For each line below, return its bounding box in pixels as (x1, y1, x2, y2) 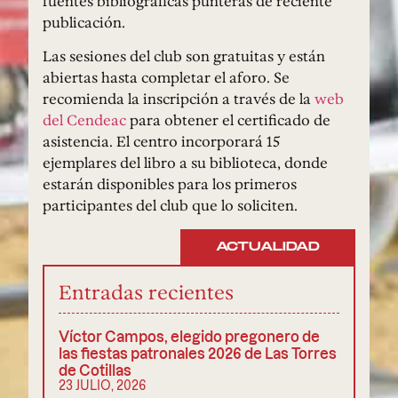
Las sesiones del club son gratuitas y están (43, 45, 325, 68)
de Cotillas (59, 361, 131, 378)
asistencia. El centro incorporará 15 (43, 131, 280, 153)
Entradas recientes (59, 276, 234, 306)
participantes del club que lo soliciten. (43, 195, 298, 217)
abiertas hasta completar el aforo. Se (43, 67, 290, 89)
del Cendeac (43, 109, 126, 131)
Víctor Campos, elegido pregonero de (59, 327, 320, 345)
